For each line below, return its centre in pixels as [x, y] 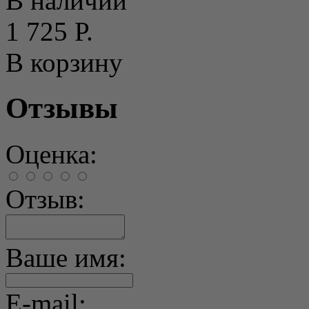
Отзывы [62, 108]
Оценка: [51, 154]
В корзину [64, 62]
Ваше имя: [66, 258]
